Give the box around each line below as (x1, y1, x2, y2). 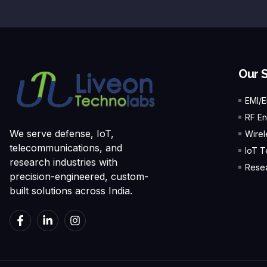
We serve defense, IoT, (10, 128, 114, 140)
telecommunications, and (10, 142, 122, 154)
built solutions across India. (10, 185, 132, 197)
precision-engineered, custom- (10, 170, 148, 183)
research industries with (10, 156, 117, 169)
